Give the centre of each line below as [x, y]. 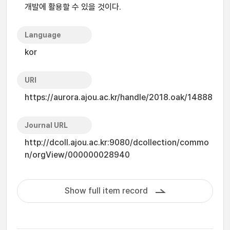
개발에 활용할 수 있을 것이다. [73, 7]
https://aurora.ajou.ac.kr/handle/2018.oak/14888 [119, 97]
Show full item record [106, 191]
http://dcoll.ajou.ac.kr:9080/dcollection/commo [117, 142]
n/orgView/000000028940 [77, 155]
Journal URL [46, 125]
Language [43, 35]
